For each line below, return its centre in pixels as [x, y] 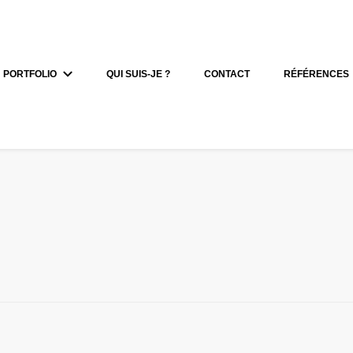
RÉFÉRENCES [317, 74]
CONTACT [227, 74]
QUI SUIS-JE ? [139, 74]
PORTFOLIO [30, 74]
